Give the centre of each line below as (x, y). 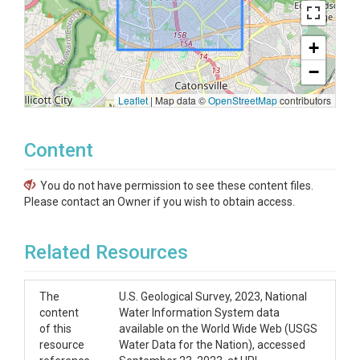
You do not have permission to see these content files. (177, 186)
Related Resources (106, 252)
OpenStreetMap (243, 100)
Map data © (180, 100)
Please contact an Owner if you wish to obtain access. (160, 202)
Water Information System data (199, 313)
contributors (304, 100)
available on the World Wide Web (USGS (218, 329)
